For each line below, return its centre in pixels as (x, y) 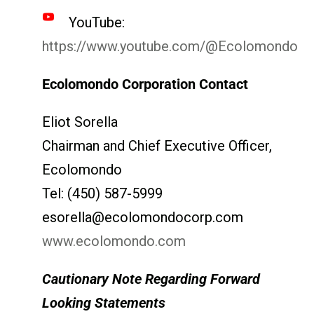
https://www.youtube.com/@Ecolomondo (170, 46)
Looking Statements (103, 302)
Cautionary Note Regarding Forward (151, 279)
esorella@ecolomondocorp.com (142, 217)
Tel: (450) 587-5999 (102, 193)
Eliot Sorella (80, 122)
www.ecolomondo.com (114, 241)
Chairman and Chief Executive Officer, (157, 145)
